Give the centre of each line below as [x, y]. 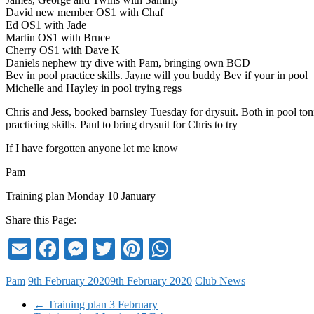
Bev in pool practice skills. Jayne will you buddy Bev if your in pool [157, 75]
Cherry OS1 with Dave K [63, 50]
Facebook [102, 248]
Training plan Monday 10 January [81, 196]
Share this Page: [41, 219]
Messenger [135, 248]
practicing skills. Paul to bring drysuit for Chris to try [122, 124]
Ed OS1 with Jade [46, 25]
